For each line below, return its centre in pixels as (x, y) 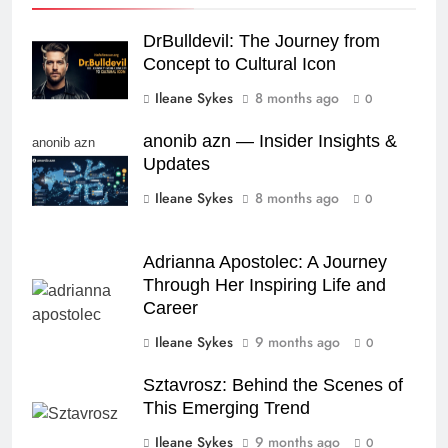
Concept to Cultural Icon (239, 64)
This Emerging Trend (226, 408)
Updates (176, 164)
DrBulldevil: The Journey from (261, 41)
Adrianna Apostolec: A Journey (265, 262)
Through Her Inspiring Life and (264, 285)
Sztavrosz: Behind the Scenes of (273, 385)
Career (170, 308)
